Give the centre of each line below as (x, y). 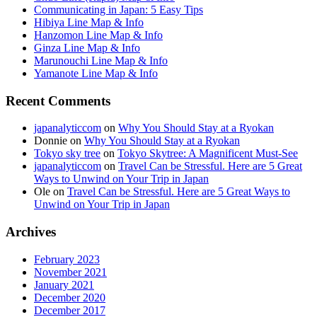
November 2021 (70, 272)
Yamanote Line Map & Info (96, 73)
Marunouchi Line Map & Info (101, 60)
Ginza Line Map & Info (87, 47)
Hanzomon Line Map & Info (98, 35)
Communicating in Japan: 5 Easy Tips (119, 9)
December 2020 (70, 297)
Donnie (51, 141)
